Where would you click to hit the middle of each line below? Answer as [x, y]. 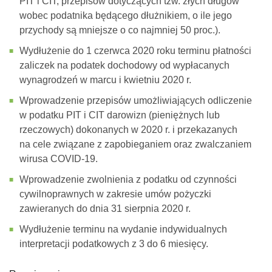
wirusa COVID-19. [59, 158]
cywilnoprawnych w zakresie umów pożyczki [115, 194]
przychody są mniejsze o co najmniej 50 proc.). [120, 30]
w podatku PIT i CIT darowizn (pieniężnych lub [120, 115]
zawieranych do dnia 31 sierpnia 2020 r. [105, 208]
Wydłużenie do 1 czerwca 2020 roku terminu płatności [135, 50]
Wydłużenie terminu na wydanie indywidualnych [123, 229]
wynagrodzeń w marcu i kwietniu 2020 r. [105, 80]
